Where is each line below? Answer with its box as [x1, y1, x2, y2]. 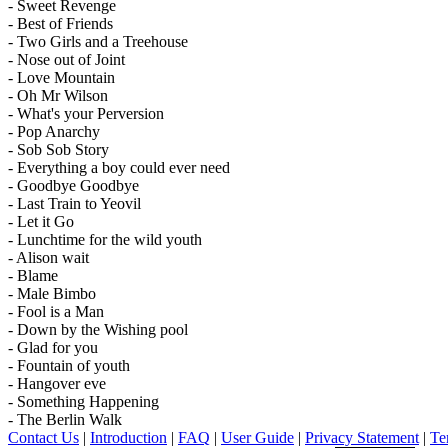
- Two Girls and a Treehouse [8, 33, 188, 50]
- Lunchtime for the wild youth [8, 231, 202, 248]
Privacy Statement [305, 429, 419, 446]
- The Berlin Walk [8, 411, 122, 428]
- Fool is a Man [8, 303, 104, 320]
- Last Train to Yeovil [8, 195, 141, 212]
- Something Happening [8, 393, 159, 410]
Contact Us [8, 429, 79, 446]
